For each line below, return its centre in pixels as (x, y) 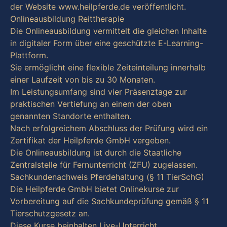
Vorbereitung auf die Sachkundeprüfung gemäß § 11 (109, 201)
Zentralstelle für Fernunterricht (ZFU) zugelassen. (104, 165)
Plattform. (29, 55)
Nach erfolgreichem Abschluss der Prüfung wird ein (109, 128)
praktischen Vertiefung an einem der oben (91, 104)
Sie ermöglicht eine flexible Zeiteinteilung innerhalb (108, 68)
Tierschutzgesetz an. (50, 214)
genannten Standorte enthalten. (71, 116)
